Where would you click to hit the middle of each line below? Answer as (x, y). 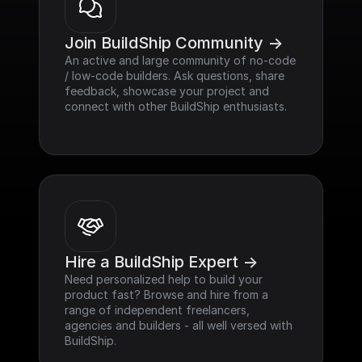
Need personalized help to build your (164, 279)
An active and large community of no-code (180, 60)
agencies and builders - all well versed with (179, 325)
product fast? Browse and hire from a (166, 295)
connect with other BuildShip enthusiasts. (176, 106)
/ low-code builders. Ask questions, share (175, 76)
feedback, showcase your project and (167, 91)
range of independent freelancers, (157, 310)
